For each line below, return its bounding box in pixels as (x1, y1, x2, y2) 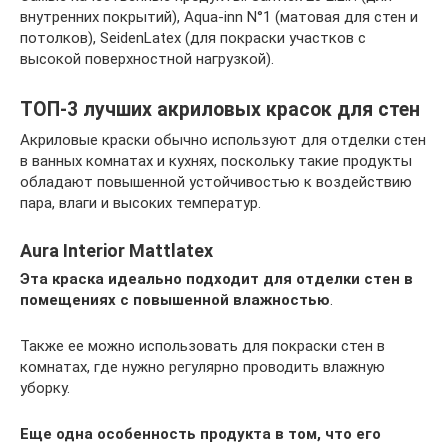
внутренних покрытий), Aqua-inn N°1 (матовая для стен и (20, 7, 418, 26)
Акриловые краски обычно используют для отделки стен (20, 130, 426, 149)
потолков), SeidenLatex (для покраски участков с (20, 28, 366, 47)
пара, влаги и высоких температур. (20, 193, 261, 212)
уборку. (20, 378, 70, 397)
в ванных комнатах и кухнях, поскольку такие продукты (20, 151, 412, 170)
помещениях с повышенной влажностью (20, 290, 330, 309)
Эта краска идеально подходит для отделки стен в (20, 269, 413, 288)
